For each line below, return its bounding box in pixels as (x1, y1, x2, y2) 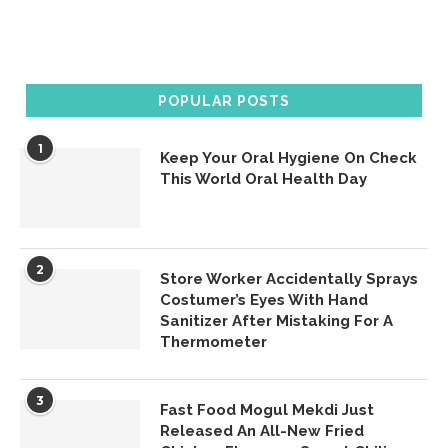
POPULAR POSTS (158, 92, 290, 109)
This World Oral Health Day (160, 169, 367, 188)
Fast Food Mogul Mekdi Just (160, 400, 374, 419)
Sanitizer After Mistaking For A (160, 311, 393, 330)
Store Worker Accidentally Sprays (160, 269, 418, 288)
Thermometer (160, 332, 267, 351)
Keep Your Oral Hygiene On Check (160, 148, 417, 167)
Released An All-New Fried (160, 421, 364, 440)
